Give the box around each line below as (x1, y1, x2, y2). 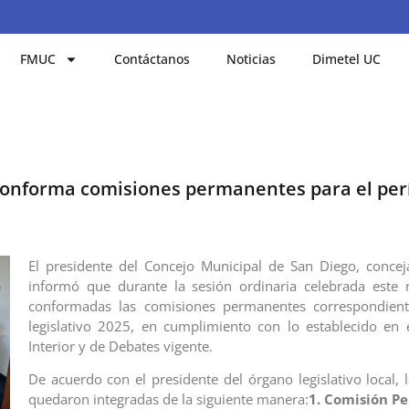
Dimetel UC (312, 49, 382, 68)
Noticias (226, 49, 277, 68)
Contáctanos (114, 49, 191, 68)
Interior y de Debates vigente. (27, 336, 213, 355)
